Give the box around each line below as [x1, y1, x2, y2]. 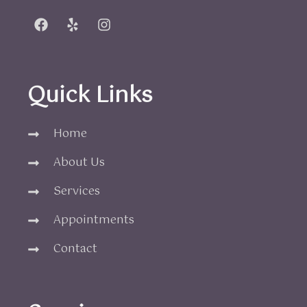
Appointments [53, 211, 134, 230]
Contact [53, 240, 97, 259]
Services [53, 182, 100, 201]
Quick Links [27, 77, 153, 114]
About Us [53, 153, 105, 173]
